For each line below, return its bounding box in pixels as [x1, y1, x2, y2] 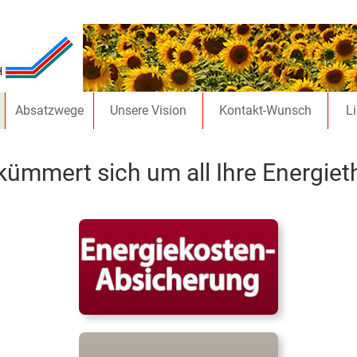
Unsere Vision [110, 103, 186, 118]
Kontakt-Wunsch [219, 103, 312, 118]
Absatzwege [15, 103, 84, 118]
